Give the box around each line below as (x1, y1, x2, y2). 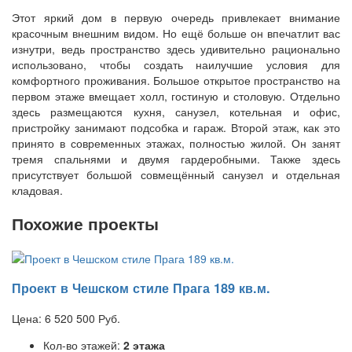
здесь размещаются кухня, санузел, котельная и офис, (12, 103, 340, 119)
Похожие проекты (12, 211, 159, 235)
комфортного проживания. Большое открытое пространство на (12, 71, 340, 88)
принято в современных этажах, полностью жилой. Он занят (12, 134, 340, 151)
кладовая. (12, 181, 66, 198)
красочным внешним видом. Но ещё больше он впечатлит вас (12, 24, 340, 41)
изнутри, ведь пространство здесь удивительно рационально (12, 40, 340, 57)
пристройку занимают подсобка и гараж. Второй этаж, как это (12, 119, 340, 135)
